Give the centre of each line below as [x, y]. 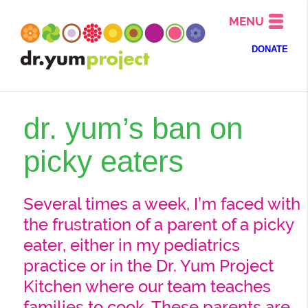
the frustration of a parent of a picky [158, 225]
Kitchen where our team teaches [147, 287]
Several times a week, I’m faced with [162, 205]
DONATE [270, 49]
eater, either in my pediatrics [131, 246]
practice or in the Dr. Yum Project [148, 266]
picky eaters [103, 161]
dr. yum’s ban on [133, 128]
